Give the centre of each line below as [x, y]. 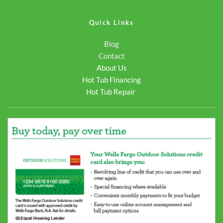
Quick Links [111, 22]
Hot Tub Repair [111, 91]
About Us [111, 67]
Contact [111, 56]
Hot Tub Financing [111, 79]
